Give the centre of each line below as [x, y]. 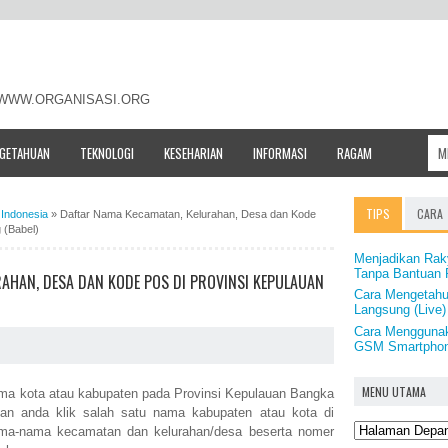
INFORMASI [280, 152]
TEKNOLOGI [107, 152]
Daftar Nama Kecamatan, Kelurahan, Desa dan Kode [188, 213]
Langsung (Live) [400, 310]
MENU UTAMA [394, 391]
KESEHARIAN [193, 152]
